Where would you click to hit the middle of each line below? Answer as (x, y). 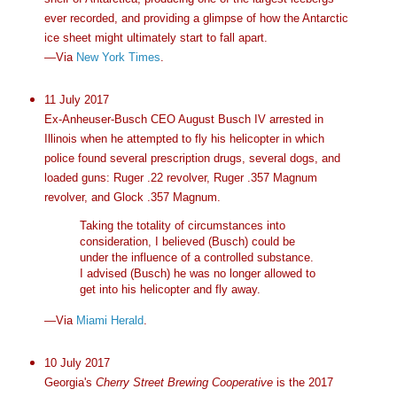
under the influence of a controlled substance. (196, 258)
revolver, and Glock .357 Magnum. (132, 197)
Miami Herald (109, 320)
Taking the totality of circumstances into (182, 226)
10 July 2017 (77, 362)
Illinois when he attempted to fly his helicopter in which (184, 138)
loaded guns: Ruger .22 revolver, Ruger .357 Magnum (180, 177)
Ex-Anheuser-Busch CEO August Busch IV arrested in (183, 119)
